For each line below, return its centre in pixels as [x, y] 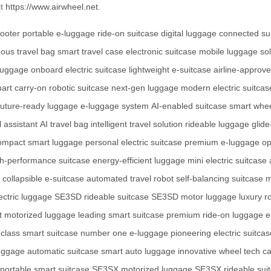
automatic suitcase [63, 251]
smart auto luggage [138, 251]
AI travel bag [64, 124]
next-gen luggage [145, 88]
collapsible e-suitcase [43, 179]
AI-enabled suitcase [189, 106]
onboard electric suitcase [79, 70]
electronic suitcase [161, 52]
